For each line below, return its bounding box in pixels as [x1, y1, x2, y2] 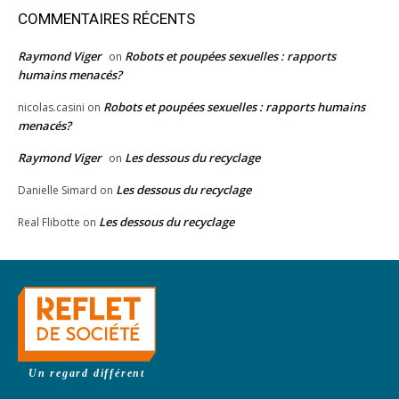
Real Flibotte [18, 215, 80, 231]
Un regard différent [28, 367, 146, 380]
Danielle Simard [18, 183, 97, 199]
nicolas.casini [18, 100, 85, 116]
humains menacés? [18, 67, 122, 84]
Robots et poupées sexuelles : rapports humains [103, 99, 365, 116]
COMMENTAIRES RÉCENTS [18, 10, 195, 28]
